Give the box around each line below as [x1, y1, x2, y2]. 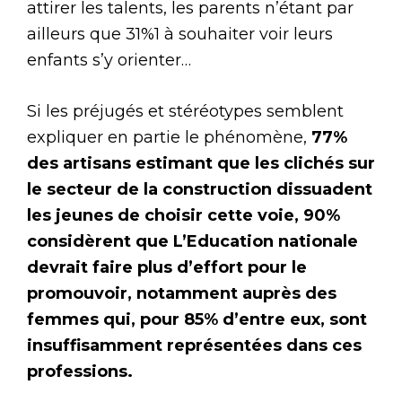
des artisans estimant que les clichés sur [27, 153, 375, 174]
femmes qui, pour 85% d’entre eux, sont [27, 310, 367, 330]
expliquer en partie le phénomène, [27, 127, 311, 148]
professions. [27, 362, 137, 382]
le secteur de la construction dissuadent [27, 179, 372, 200]
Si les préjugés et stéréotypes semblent [27, 101, 344, 122]
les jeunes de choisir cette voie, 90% [27, 205, 340, 226]
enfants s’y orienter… [27, 50, 196, 71]
